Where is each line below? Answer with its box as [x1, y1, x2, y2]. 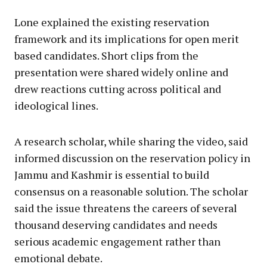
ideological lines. [14, 98, 98, 113]
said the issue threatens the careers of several [14, 200, 237, 215]
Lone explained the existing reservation [14, 14, 209, 29]
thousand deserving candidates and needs [14, 217, 218, 232]
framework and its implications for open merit [14, 31, 239, 46]
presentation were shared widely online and [14, 64, 228, 79]
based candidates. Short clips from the [14, 48, 198, 63]
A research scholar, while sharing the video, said [14, 133, 248, 148]
